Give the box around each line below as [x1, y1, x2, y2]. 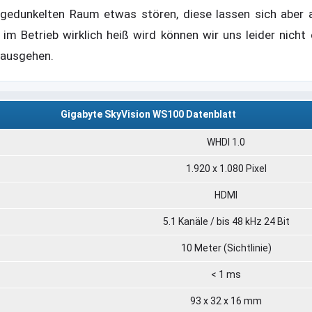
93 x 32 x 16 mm [190, 295, 262, 306]
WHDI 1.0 [207, 136, 245, 148]
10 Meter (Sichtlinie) [180, 242, 272, 253]
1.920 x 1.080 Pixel [185, 162, 267, 174]
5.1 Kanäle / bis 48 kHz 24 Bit [162, 215, 290, 227]
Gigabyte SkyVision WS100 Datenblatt [61, 108, 236, 120]
